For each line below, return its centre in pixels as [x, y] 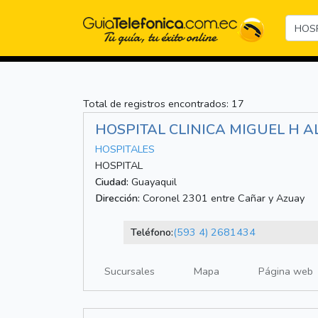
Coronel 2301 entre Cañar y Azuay [222, 198]
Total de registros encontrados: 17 [164, 104]
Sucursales [130, 272]
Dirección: [117, 198]
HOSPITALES [125, 149]
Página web [286, 272]
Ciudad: [112, 182]
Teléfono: [152, 232]
